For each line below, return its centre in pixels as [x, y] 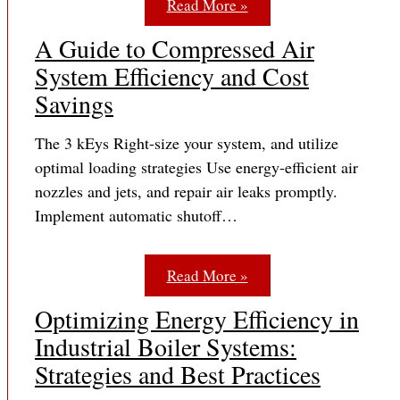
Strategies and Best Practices [178, 375]
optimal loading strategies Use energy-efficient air [196, 167]
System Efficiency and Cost [172, 76]
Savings [74, 104]
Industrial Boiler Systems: [166, 347]
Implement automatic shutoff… [136, 216]
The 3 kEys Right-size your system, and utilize [187, 143]
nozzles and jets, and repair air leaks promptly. [186, 192]
